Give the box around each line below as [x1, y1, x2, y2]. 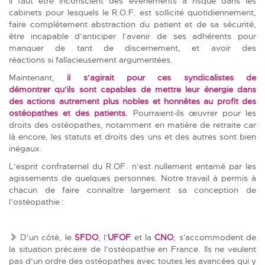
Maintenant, [9, 72, 54, 83]
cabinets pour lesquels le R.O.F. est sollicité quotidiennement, [9, 7, 256, 18]
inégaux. [9, 143, 44, 154]
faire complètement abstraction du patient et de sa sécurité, [9, 18, 256, 30]
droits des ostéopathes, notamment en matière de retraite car [9, 119, 256, 130]
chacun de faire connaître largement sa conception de [9, 184, 256, 195]
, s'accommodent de [173, 231, 257, 243]
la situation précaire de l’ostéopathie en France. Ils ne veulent [9, 243, 256, 254]
